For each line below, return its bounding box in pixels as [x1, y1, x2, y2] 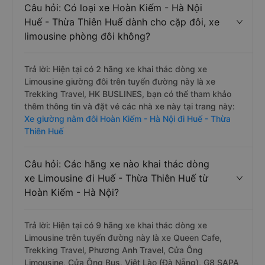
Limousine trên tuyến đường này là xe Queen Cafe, [24, 232, 222, 243]
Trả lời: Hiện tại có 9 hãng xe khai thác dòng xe [24, 220, 207, 230]
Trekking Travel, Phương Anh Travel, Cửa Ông [24, 245, 203, 255]
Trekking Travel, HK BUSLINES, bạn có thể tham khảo [24, 89, 231, 99]
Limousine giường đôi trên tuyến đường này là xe [24, 76, 215, 86]
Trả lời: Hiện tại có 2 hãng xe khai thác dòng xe [24, 64, 207, 74]
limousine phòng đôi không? [24, 30, 150, 42]
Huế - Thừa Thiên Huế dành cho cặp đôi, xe [24, 16, 219, 28]
